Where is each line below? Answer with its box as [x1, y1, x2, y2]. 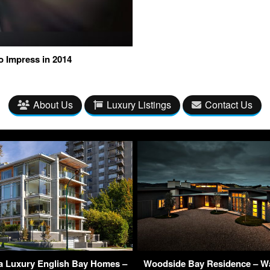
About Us [33, 98, 73, 112]
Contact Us [205, 98, 253, 112]
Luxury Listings [107, 98, 171, 112]
